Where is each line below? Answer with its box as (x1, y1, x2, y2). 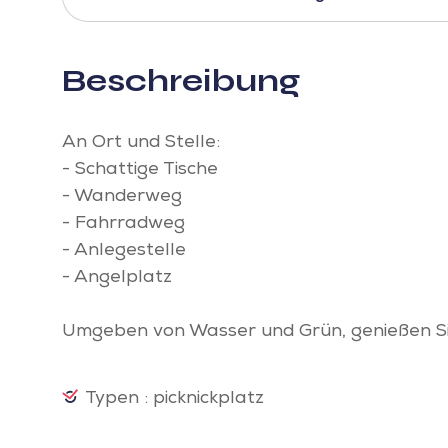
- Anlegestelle (62, 242, 186, 260)
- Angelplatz (62, 269, 172, 287)
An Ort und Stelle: (62, 134, 220, 152)
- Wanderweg (62, 188, 182, 206)
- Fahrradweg (62, 215, 185, 233)
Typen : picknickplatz (84, 390, 264, 408)
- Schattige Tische (62, 161, 218, 179)
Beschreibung (62, 61, 300, 100)
